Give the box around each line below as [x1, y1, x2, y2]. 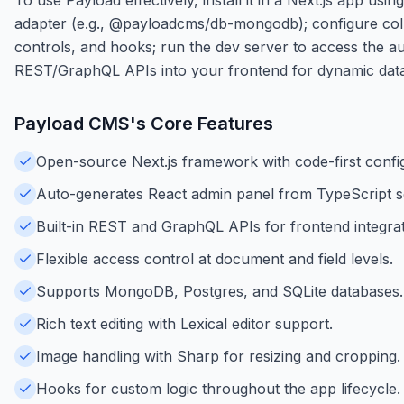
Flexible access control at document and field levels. [36, 249, 393, 268]
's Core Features [130, 112, 273, 134]
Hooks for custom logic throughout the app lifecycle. [36, 379, 400, 398]
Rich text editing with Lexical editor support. [36, 314, 333, 333]
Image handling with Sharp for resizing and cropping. [36, 346, 400, 365]
